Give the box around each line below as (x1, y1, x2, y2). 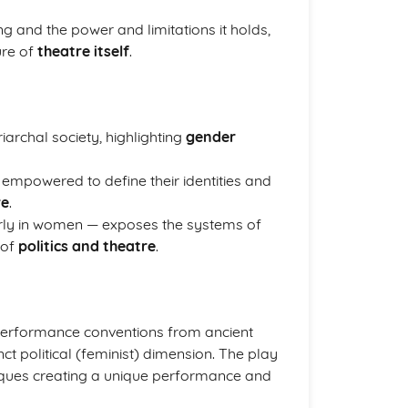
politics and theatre (18, 237, 156, 255)
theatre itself (37, 42, 129, 60)
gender (186, 127, 236, 146)
